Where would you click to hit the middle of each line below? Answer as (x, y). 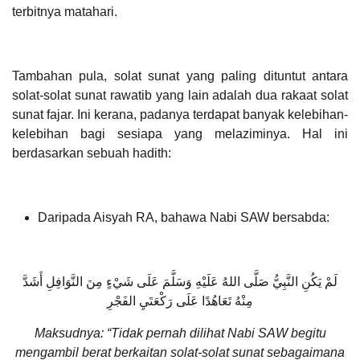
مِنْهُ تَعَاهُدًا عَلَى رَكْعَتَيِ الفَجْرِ (180, 301)
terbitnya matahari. (65, 12)
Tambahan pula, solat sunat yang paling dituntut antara (180, 76)
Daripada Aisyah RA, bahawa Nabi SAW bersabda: (184, 218)
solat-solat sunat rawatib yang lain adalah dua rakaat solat (180, 96)
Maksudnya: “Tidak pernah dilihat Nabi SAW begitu (180, 333)
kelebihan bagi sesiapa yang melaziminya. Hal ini (180, 134)
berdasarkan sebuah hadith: (92, 153)
